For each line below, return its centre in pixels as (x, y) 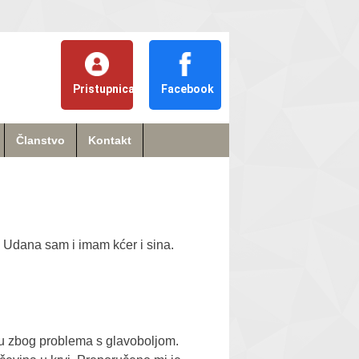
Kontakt (110, 140)
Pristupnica (104, 89)
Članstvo (40, 140)
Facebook (188, 89)
